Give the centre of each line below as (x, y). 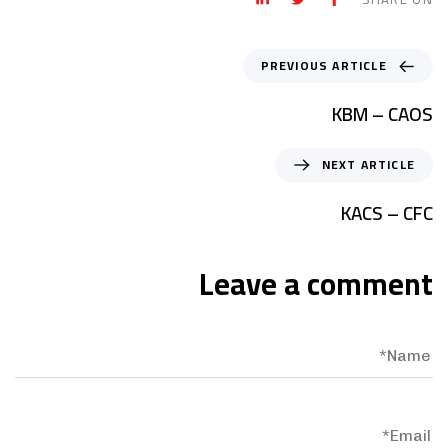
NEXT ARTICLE (368, 165)
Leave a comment (316, 284)
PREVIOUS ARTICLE (323, 66)
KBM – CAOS (382, 114)
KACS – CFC (387, 213)
